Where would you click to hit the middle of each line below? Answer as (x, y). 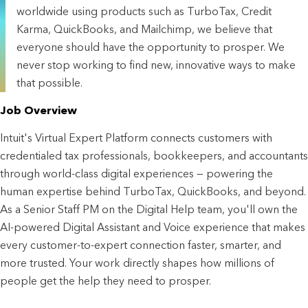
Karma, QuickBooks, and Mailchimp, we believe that (144, 29)
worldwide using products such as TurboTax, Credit (144, 11)
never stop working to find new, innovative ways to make (156, 65)
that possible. (49, 82)
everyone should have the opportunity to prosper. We (151, 47)
